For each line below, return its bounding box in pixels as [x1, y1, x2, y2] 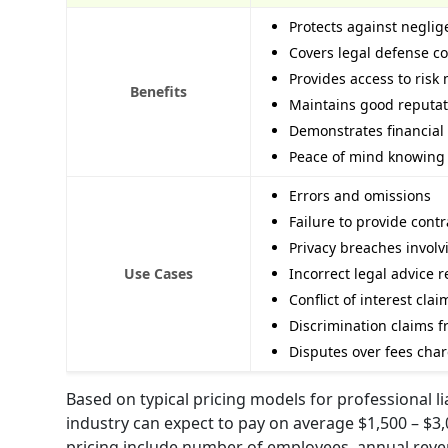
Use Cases [124, 263, 193, 283]
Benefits [130, 81, 187, 101]
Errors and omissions [289, 185, 431, 205]
